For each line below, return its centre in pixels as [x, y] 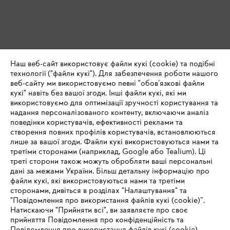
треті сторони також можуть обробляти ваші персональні [111, 162]
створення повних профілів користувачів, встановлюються [113, 132]
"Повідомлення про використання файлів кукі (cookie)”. [108, 201]
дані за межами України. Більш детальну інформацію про [110, 171]
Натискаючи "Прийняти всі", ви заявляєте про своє [99, 210]
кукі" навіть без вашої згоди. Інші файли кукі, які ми [98, 93]
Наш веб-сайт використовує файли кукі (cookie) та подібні [113, 64]
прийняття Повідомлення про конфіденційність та [97, 220]
